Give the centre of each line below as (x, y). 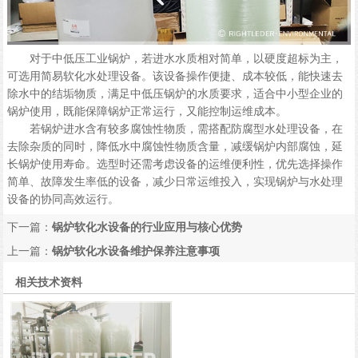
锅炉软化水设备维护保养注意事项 (135, 250)
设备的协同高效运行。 (63, 199)
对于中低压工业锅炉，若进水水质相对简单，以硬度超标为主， (175, 58)
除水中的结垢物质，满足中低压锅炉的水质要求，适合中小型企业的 (175, 93)
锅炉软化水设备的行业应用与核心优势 (147, 226)
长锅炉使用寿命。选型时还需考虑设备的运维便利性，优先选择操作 (175, 163)
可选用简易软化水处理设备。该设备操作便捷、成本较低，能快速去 (175, 76)
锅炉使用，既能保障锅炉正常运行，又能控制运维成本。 (147, 111)
